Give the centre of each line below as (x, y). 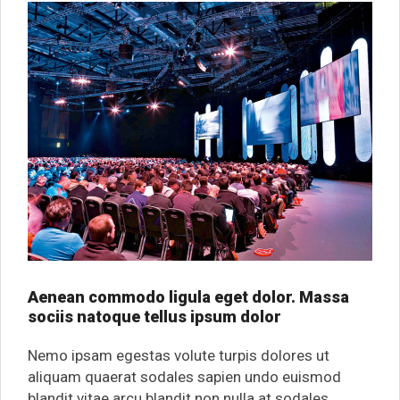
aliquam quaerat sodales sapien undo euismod (184, 376)
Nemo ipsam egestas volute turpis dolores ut (179, 355)
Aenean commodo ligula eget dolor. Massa (188, 296)
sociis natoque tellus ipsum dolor (154, 316)
